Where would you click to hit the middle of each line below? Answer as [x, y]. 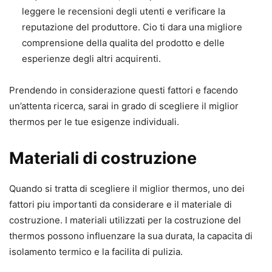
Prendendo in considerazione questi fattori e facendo [124, 90]
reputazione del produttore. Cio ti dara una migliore [132, 27]
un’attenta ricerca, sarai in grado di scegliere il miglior [124, 106]
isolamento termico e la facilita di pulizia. [96, 252]
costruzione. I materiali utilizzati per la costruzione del [125, 220]
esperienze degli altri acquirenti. [91, 59]
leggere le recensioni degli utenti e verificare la [124, 12]
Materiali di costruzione [103, 158]
